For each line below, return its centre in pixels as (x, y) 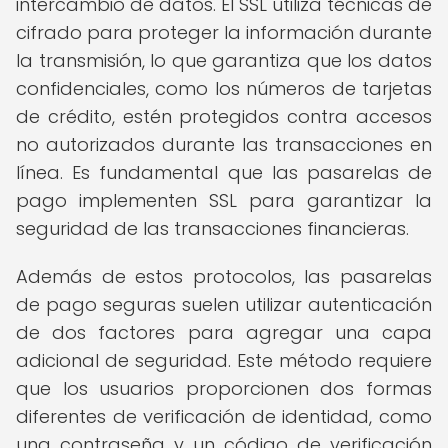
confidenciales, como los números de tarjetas (224, 88)
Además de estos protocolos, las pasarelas (224, 276)
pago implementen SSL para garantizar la (224, 200)
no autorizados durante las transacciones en (224, 144)
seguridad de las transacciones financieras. (212, 228)
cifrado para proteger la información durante (224, 32)
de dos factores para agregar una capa (224, 332)
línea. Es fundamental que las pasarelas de (224, 172)
